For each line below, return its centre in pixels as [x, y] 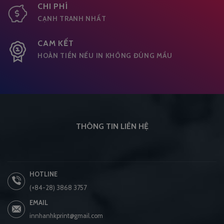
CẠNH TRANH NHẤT [72, 19]
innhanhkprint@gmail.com [66, 215]
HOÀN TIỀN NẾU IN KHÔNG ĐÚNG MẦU [105, 55]
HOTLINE [43, 174]
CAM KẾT [56, 43]
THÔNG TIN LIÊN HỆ [112, 126]
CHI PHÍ [53, 6]
